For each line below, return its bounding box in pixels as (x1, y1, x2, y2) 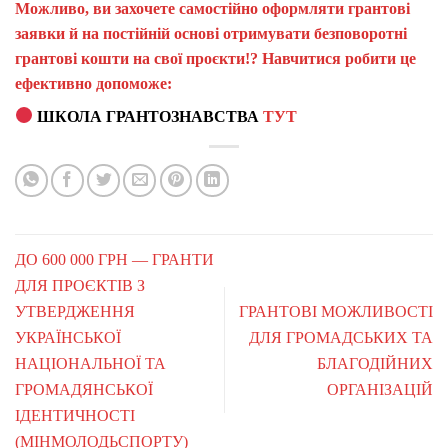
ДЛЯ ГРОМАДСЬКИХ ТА (249, 328, 433, 346)
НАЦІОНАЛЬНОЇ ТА (15, 354, 166, 372)
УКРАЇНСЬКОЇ (15, 328, 121, 346)
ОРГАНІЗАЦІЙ (327, 380, 433, 398)
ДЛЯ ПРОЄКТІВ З (15, 276, 145, 294)
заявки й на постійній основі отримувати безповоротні (15, 24, 407, 42)
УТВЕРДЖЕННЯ (15, 302, 135, 320)
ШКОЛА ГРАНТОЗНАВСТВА (33, 107, 264, 125)
